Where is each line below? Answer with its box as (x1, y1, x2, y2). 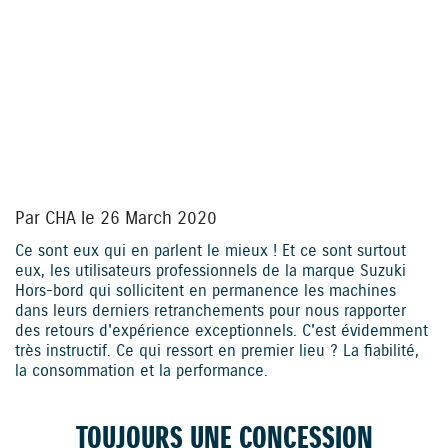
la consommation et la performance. (15, 360, 268, 382)
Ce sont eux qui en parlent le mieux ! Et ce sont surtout (15, 240, 406, 262)
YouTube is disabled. (147, 192, 252, 210)
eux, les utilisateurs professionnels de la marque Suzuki (15, 260, 406, 282)
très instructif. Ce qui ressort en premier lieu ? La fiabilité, (15, 340, 419, 362)
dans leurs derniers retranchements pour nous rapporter (15, 300, 406, 322)
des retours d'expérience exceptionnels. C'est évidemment (15, 320, 428, 342)
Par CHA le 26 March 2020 (15, 206, 217, 231)
